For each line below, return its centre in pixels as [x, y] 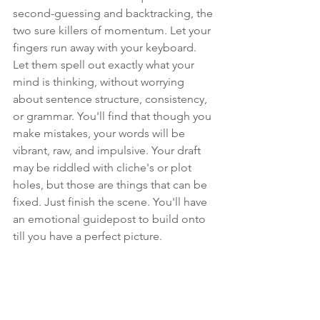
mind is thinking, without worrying [100, 81]
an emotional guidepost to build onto [111, 219]
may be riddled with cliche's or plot [104, 167]
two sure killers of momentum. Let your [113, 30]
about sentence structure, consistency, [111, 99]
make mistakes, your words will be [100, 133]
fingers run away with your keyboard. [106, 47]
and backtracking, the [158, 13]
